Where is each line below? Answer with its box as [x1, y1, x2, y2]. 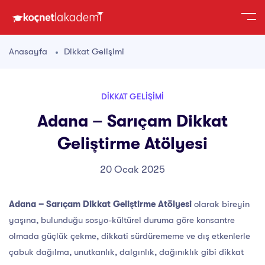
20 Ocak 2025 [100, 164, 165, 176]
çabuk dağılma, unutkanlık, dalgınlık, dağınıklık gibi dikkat [9, 247, 244, 258]
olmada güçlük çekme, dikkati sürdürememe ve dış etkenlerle [9, 231, 250, 242]
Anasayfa [9, 46, 47, 57]
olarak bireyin [192, 199, 250, 210]
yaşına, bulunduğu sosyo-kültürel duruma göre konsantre [9, 215, 235, 226]
